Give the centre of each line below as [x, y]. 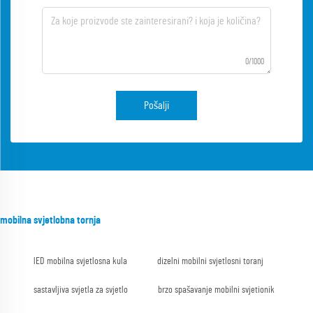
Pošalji [156, 106]
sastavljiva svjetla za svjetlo [81, 290]
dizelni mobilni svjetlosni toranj [210, 262]
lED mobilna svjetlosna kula [80, 262]
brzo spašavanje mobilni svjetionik [216, 290]
